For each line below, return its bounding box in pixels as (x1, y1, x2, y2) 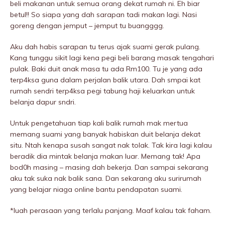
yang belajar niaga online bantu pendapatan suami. (10, 185, 182, 194)
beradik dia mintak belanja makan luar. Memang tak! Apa (10, 152, 200, 161)
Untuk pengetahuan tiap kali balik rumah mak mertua (10, 119, 188, 128)
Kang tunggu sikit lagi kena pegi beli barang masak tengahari (10, 53, 214, 63)
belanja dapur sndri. (10, 97, 76, 107)
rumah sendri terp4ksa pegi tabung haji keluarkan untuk (10, 86, 195, 96)
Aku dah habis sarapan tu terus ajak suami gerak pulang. (10, 42, 200, 52)
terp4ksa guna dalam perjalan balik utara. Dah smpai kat (10, 75, 200, 85)
